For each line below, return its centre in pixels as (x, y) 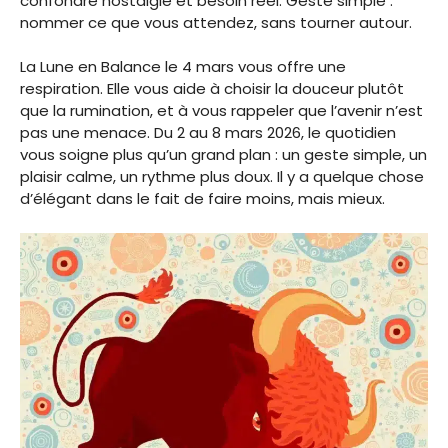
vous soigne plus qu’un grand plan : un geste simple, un (223, 155)
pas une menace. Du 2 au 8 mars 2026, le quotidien (208, 133)
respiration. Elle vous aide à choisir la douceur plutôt (212, 89)
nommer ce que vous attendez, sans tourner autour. (216, 22)
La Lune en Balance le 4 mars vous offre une (183, 67)
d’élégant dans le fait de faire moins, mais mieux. (202, 199)
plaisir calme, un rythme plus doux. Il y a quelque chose (222, 177)
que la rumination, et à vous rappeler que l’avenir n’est (221, 111)
